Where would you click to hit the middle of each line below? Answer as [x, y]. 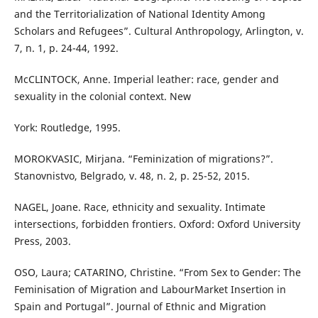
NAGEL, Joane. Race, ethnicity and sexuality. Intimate [139, 207]
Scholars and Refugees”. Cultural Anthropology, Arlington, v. [159, 31]
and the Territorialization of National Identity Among [139, 13]
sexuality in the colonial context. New [102, 96]
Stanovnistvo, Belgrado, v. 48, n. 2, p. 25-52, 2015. [132, 175]
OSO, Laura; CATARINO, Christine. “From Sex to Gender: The [157, 273]
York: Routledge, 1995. [67, 127]
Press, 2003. [42, 241]
